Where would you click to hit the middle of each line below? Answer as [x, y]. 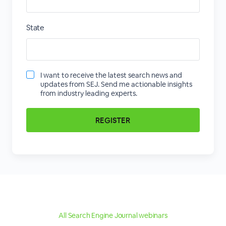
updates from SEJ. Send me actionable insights [116, 84]
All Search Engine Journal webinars [113, 215]
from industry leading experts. [89, 93]
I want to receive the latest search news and [111, 75]
